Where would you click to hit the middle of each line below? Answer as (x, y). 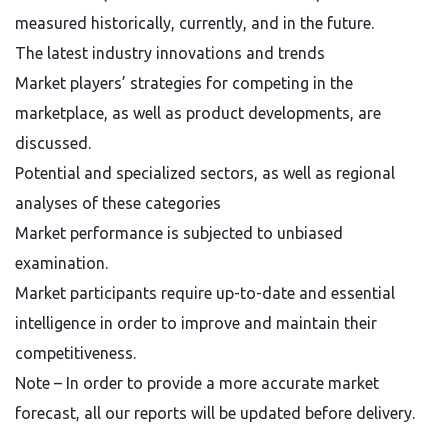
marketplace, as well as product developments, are (198, 113)
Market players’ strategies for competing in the (184, 83)
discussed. (53, 143)
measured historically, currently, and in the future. (194, 23)
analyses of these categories (118, 203)
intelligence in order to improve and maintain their (196, 323)
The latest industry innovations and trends (170, 53)
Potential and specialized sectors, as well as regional (205, 173)
